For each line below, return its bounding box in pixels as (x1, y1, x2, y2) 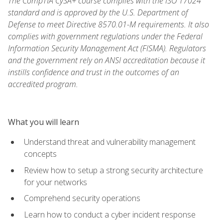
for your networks (24, 176, 87, 188)
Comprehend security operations (24, 193, 140, 204)
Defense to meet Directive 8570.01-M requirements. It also (8, 18, 209, 30)
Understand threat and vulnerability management (24, 136, 196, 147)
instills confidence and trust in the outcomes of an (8, 66, 179, 78)
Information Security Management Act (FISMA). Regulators (8, 42, 206, 54)
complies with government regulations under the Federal (8, 30, 203, 42)
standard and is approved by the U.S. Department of (8, 6, 188, 18)
